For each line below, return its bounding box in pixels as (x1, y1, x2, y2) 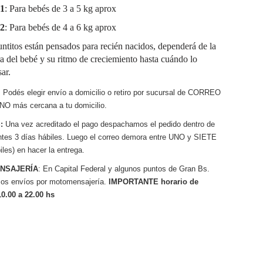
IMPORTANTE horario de (108, 177, 198, 186)
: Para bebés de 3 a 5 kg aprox (4, 4, 116, 14)
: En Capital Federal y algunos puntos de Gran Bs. (38, 164, 210, 173)
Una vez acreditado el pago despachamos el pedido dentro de (2, 120, 215, 129)
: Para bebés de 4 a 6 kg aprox (4, 22, 116, 32)
